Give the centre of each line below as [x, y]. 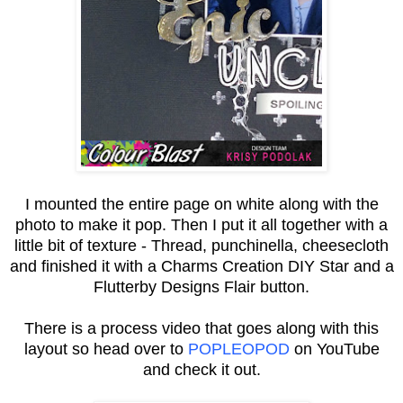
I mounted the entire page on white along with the [201, 204]
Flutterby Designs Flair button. [201, 287]
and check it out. [201, 369]
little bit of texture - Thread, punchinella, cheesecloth [201, 245]
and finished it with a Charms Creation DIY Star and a [201, 266]
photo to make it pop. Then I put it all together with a [201, 224]
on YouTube [334, 349]
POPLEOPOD [238, 349]
